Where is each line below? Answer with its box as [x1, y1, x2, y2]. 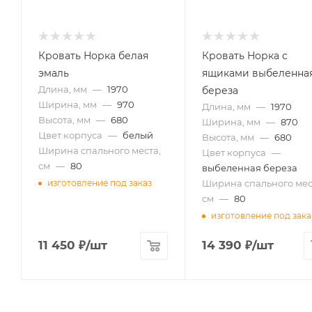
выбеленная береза [201, 162, 297, 173]
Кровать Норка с [201, 49, 288, 62]
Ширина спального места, [38, 144, 161, 156]
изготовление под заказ [47, 178, 152, 189]
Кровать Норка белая [38, 49, 148, 62]
